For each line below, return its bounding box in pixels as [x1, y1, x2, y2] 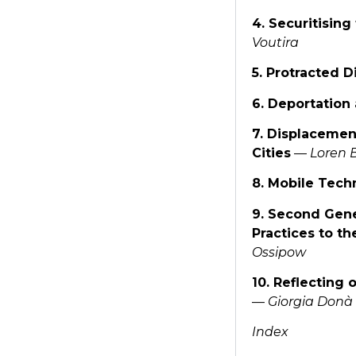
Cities [251, 145, 291, 161]
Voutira [251, 34, 299, 50]
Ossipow [251, 244, 306, 260]
